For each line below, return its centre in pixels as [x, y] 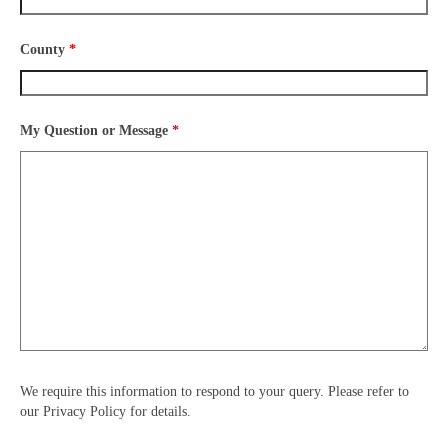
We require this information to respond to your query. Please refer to [214, 392]
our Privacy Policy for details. [105, 412]
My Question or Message [96, 131]
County [44, 50]
